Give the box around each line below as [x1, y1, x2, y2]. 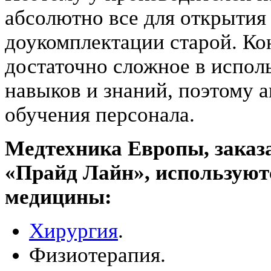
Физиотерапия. [29, 243, 166, 267]
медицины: [5, 185, 112, 209]
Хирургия [29, 219, 118, 243]
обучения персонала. [5, 103, 195, 127]
